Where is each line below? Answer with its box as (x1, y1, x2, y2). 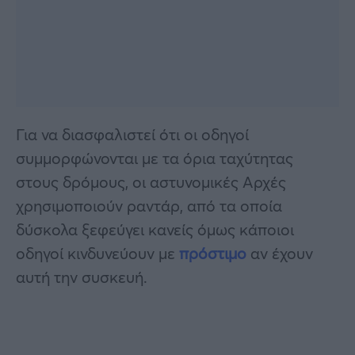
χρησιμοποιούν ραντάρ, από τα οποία (16, 194, 282, 216)
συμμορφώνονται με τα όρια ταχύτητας (16, 147, 293, 169)
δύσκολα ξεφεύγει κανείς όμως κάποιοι (16, 218, 294, 240)
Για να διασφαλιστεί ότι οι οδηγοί (16, 123, 249, 145)
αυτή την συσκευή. (16, 265, 147, 288)
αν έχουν (246, 242, 313, 264)
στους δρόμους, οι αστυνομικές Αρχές (16, 170, 286, 193)
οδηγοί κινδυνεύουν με (16, 242, 179, 264)
